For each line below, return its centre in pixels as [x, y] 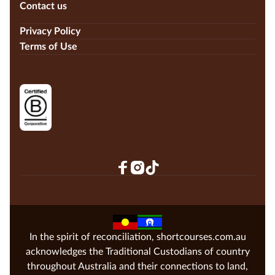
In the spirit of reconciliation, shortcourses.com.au [137, 237]
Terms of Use [48, 46]
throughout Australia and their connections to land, [137, 266]
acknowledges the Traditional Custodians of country [137, 251]
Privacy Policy [50, 31]
